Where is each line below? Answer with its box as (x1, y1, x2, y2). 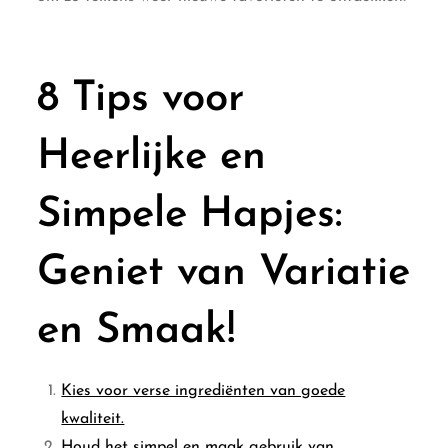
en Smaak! (37, 309, 236, 353)
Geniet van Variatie (37, 251, 411, 295)
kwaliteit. (61, 410, 125, 427)
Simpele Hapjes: (37, 193, 343, 237)
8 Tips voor (37, 77, 245, 121)
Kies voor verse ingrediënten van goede (61, 382, 346, 399)
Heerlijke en (37, 135, 267, 179)
